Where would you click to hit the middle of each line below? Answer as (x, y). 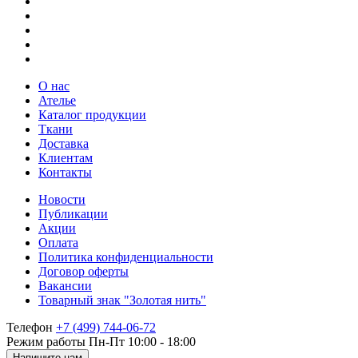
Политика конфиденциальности (126, 257)
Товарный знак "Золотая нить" (122, 300)
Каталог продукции (92, 114)
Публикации (73, 213)
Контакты (65, 172)
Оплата (58, 242)
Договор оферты (84, 271)
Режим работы (46, 341)
